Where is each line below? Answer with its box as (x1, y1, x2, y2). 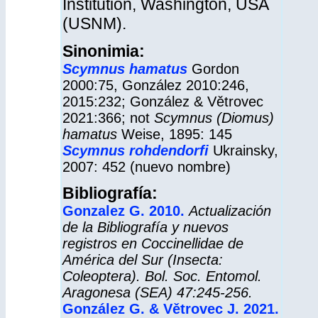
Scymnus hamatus (62, 61, 187, 77)
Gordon (191, 61, 239, 77)
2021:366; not (62, 110, 154, 126)
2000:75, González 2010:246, (62, 77, 249, 93)
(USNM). (62, 14, 126, 33)
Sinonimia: (62, 42, 145, 60)
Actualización (188, 203, 271, 219)
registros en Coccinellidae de (62, 236, 243, 251)
